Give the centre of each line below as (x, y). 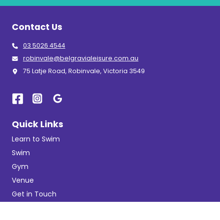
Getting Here (34, 208)
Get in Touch (34, 194)
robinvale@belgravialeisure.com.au (81, 58)
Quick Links (38, 124)
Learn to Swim (36, 139)
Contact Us (37, 27)
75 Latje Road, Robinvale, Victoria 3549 (84, 71)
